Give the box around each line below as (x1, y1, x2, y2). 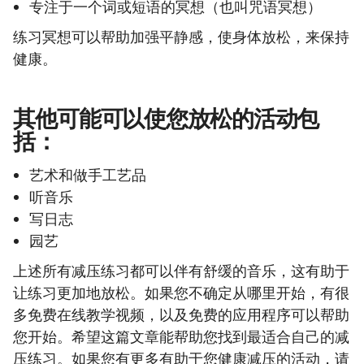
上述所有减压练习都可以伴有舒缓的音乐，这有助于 (13, 261, 349, 281)
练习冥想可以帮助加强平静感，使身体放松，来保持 (13, 27, 349, 47)
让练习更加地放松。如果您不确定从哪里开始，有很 (13, 283, 349, 303)
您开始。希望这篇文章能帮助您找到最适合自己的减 (13, 327, 349, 347)
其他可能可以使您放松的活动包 (13, 102, 319, 134)
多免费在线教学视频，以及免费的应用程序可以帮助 (13, 305, 349, 325)
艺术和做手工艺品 (29, 165, 146, 185)
